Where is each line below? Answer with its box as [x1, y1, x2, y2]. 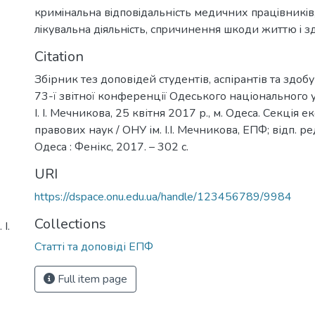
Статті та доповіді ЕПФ [34, 238, 153, 255]
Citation [34, 46, 84, 66]
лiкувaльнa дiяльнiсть [34, 21, 146, 37]
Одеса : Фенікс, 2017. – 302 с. [34, 139, 188, 155]
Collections [34, 214, 106, 233]
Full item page [55, 271, 127, 287]
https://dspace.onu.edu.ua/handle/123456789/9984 [34, 188, 292, 205]
